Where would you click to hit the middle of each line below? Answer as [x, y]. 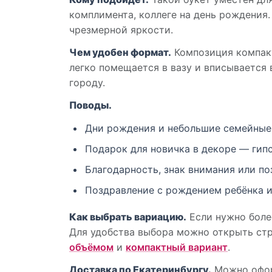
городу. [87, 83]
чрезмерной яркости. [121, 30]
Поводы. [90, 105]
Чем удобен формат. [120, 53]
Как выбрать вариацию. [128, 217]
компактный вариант [177, 247]
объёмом [91, 247]
